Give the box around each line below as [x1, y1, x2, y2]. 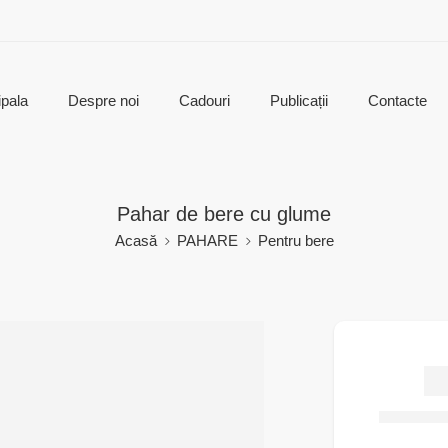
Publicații [269, 93, 328, 109]
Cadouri [178, 93, 230, 109]
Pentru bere [257, 233, 334, 249]
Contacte [367, 93, 427, 109]
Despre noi [67, 93, 139, 109]
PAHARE [176, 233, 238, 249]
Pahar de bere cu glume [117, 203, 331, 225]
